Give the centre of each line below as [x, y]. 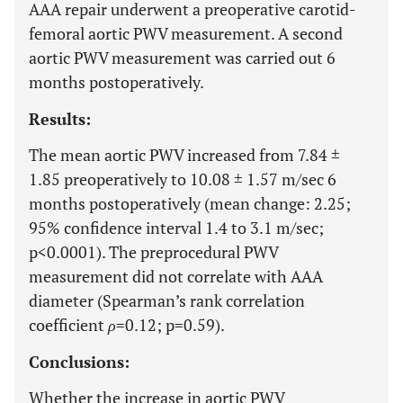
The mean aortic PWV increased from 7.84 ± [184, 155]
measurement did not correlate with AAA [176, 276]
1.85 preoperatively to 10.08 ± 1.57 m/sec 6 [183, 179]
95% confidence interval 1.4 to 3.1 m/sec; [176, 228]
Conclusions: [79, 362]
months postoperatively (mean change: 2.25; [190, 203]
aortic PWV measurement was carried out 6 [182, 58]
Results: [60, 119]
